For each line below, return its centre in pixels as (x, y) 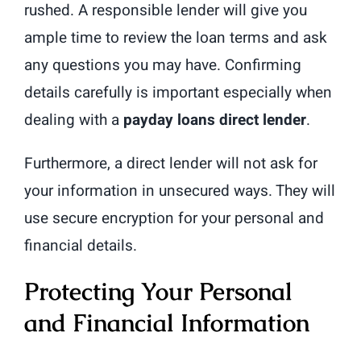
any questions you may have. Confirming (163, 66)
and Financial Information (167, 323)
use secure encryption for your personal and (174, 219)
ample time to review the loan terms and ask (176, 38)
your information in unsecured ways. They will (180, 191)
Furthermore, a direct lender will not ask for (171, 164)
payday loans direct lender (215, 120)
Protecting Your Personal (158, 292)
